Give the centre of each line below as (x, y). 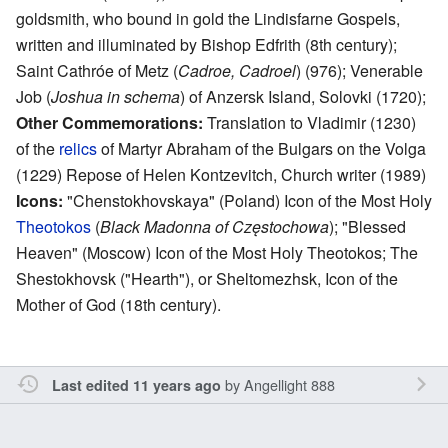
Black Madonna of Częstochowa (214, 226)
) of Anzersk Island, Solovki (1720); (303, 96)
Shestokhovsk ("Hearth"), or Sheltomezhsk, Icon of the (207, 278)
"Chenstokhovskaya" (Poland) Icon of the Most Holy (247, 200)
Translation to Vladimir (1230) (309, 122)
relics (78, 148)
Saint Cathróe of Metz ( (97, 70)
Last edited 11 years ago (136, 384)
